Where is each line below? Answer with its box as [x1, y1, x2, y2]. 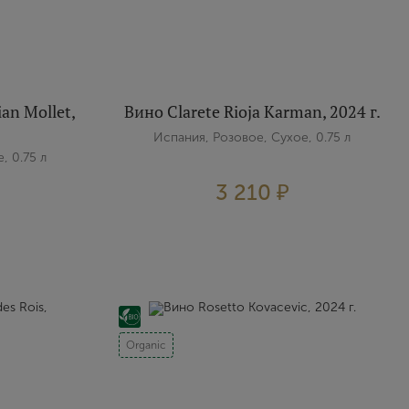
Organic [125, 339, 166, 351]
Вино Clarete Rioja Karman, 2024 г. [123, 100, 381, 122]
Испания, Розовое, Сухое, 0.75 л [153, 130, 351, 145]
